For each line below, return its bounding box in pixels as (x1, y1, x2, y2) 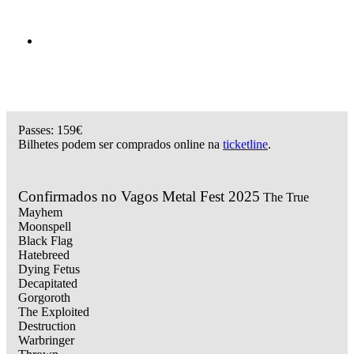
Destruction (18, 319, 76, 333)
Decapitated (18, 277, 77, 291)
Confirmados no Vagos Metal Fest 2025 (18, 188, 260, 205)
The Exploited (18, 305, 89, 319)
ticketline (223, 137, 268, 152)
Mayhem (18, 205, 62, 220)
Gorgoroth (18, 291, 70, 305)
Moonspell (18, 220, 71, 234)
